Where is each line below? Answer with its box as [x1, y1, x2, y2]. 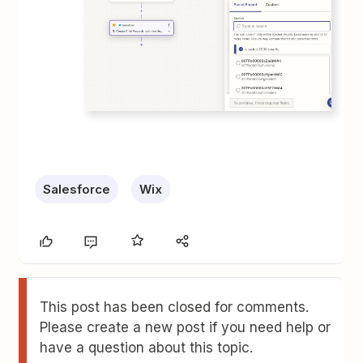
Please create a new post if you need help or [40, 319, 331, 336]
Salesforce [43, 181, 111, 198]
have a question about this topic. [40, 340, 254, 357]
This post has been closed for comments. [40, 299, 310, 316]
